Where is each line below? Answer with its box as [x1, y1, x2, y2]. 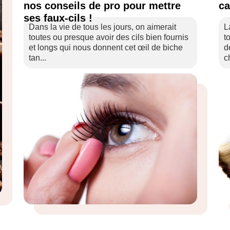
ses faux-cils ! [24, 12, 92, 24]
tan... [29, 53, 46, 62]
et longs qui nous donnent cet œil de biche [29, 43, 183, 52]
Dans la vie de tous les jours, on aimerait [29, 23, 176, 31]
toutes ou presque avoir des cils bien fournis [29, 33, 188, 42]
